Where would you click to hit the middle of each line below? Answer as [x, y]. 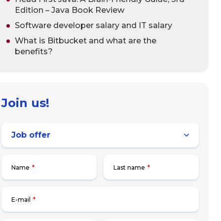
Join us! [25, 103]
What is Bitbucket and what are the [86, 40]
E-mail [21, 200]
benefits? [34, 51]
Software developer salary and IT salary [93, 25]
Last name [129, 167]
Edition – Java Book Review [70, 10]
